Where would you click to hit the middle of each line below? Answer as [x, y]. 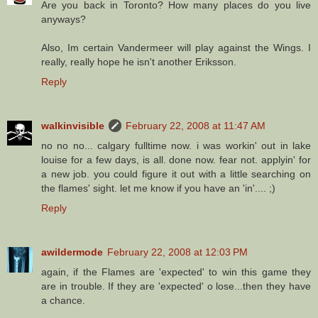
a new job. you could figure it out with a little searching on [176, 174]
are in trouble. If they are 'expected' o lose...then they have [176, 286]
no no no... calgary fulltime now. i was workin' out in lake [176, 145]
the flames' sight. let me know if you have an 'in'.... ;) [158, 188]
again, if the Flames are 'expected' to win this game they [176, 272]
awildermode [72, 252]
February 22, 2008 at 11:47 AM [196, 125]
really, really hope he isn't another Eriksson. [139, 61]
